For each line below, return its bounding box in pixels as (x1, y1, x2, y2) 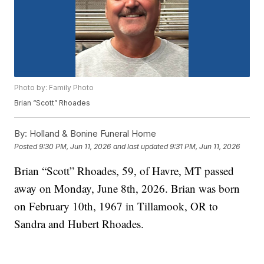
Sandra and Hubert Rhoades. (14, 216, 144, 232)
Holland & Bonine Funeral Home (27, 128, 157, 140)
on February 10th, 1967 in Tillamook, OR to (14, 199, 219, 214)
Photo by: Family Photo (14, 83, 94, 93)
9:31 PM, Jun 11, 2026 (170, 141, 240, 151)
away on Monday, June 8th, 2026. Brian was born (14, 181, 240, 196)
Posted (14, 141, 39, 151)
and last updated (113, 141, 169, 151)
